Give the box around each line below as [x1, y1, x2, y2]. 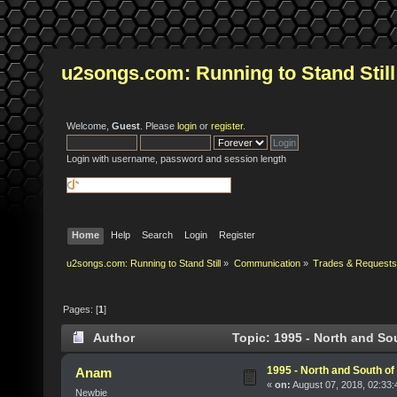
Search [142, 229, 174, 240]
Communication [233, 258, 300, 269]
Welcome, [66, 121, 112, 131]
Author [92, 331, 135, 346]
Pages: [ [63, 303, 99, 315]
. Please [140, 121, 177, 131]
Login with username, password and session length [66, 153, 286, 164]
